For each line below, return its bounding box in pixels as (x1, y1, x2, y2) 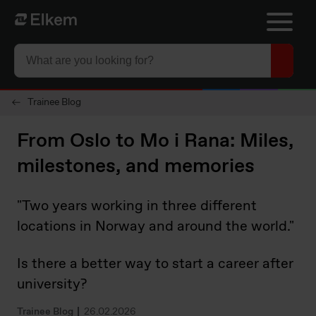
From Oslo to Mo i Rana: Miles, (17, 128, 293, 154)
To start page (14, 13, 80, 28)
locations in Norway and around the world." (17, 217, 294, 236)
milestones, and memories (17, 153, 255, 180)
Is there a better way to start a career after (17, 255, 293, 274)
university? (17, 275, 87, 294)
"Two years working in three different (17, 197, 257, 216)
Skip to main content (5, 5, 110, 20)
